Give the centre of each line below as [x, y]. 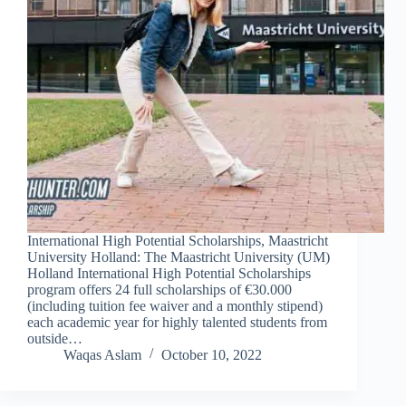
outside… [55, 339]
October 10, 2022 [212, 355]
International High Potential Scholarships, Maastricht [178, 241]
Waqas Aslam [102, 355]
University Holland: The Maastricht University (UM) [179, 257]
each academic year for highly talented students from [177, 323]
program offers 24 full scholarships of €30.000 [159, 290]
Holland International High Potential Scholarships [169, 274]
